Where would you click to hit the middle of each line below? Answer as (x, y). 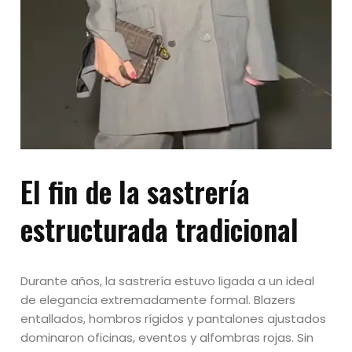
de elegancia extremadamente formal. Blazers (158, 299)
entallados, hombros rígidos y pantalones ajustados (174, 318)
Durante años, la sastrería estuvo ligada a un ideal (168, 280)
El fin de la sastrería (136, 191)
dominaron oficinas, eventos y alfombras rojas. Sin (167, 337)
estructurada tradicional (160, 229)
